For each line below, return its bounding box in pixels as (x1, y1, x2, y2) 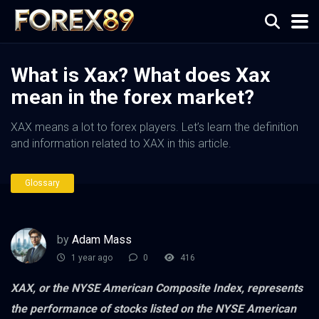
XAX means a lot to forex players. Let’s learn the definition (11, 120, 298, 134)
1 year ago (69, 253, 113, 263)
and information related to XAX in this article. (11, 137, 231, 150)
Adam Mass (72, 232, 132, 246)
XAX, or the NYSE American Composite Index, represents (11, 281, 303, 295)
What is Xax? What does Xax (11, 63, 270, 87)
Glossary (25, 178, 60, 188)
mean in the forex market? (11, 85, 254, 109)
